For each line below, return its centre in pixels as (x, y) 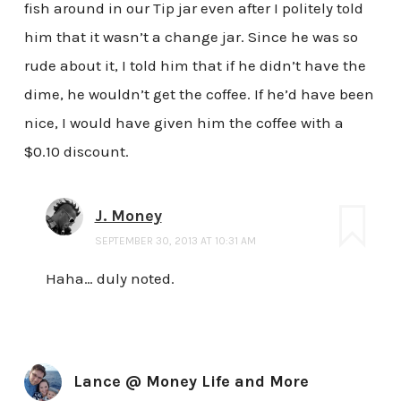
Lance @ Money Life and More (191, 382)
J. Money (128, 216)
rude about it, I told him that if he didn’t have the (195, 66)
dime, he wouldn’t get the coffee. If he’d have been (199, 94)
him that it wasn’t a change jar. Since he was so (191, 37)
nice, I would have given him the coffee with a (183, 123)
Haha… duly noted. (110, 279)
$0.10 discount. (76, 152)
